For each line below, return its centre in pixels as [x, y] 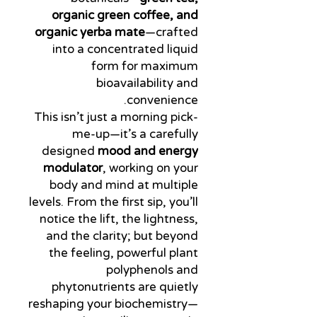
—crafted [172, 32]
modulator [73, 168]
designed [70, 151]
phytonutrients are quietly [125, 287]
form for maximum [145, 66]
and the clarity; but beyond [122, 236]
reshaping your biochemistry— [113, 304]
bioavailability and [147, 83]
